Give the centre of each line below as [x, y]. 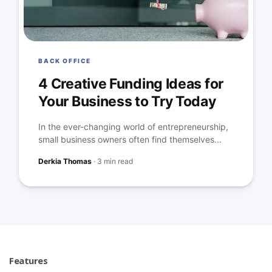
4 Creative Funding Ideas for [131, 84]
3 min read [115, 161]
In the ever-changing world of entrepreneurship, [134, 127]
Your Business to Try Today [127, 101]
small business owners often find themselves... [130, 139]
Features [28, 260]
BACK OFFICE [65, 61]
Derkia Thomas [65, 161]
